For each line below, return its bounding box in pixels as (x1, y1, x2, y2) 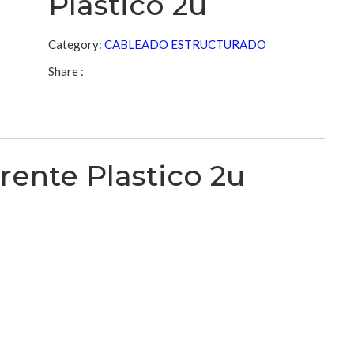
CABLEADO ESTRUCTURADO (104, 37, 267, 51)
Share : (48, 63, 85, 78)
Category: (48, 37, 103, 51)
